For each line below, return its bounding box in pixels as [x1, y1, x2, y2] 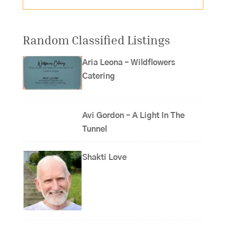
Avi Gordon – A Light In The [82, 111, 185, 120]
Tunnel [82, 125, 107, 134]
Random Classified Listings [22, 33, 170, 47]
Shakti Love [82, 153, 132, 162]
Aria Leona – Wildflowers [82, 59, 176, 67]
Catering [82, 72, 116, 80]
